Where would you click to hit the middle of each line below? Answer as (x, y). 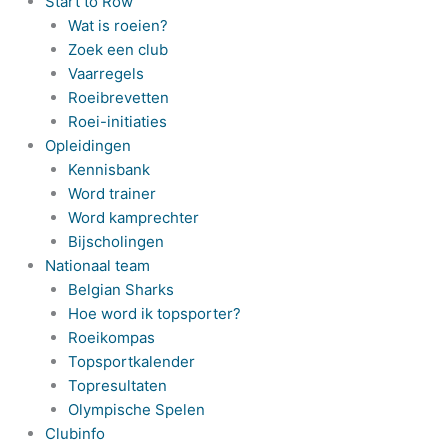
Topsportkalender (131, 361)
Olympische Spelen (136, 409)
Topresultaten (117, 385)
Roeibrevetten (118, 97)
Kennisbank (108, 169)
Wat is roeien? (117, 25)
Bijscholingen (115, 241)
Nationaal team (97, 265)
